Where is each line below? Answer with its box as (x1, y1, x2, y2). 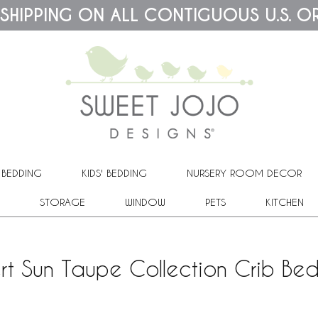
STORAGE (39, 195, 85, 208)
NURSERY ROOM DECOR (187, 166, 302, 179)
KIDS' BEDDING (82, 166, 147, 179)
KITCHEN (265, 195, 304, 208)
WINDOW (124, 195, 165, 208)
